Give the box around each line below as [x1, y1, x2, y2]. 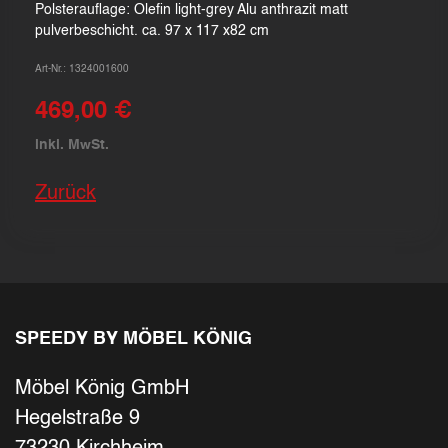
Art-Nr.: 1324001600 [35, 64, 129, 74]
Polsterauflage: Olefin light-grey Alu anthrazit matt [35, 3, 348, 17]
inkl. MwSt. [35, 138, 109, 152]
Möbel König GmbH [15, 379, 189, 399]
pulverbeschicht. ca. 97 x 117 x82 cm [35, 24, 269, 38]
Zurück [35, 184, 96, 204]
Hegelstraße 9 [15, 409, 140, 429]
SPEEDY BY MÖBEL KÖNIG [15, 330, 252, 348]
